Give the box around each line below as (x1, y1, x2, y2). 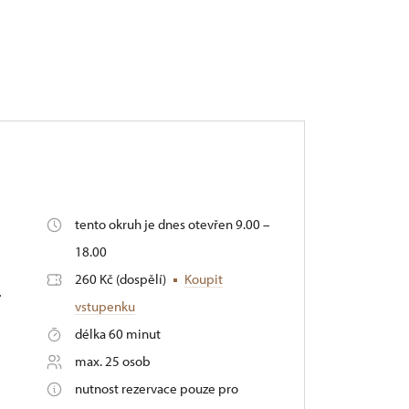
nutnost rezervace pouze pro (74, 379, 238, 397)
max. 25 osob (74, 351, 151, 370)
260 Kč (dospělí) (74, 269, 169, 288)
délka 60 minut (74, 324, 161, 342)
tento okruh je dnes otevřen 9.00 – (74, 215, 270, 233)
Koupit (184, 269, 223, 288)
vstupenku (74, 297, 135, 315)
